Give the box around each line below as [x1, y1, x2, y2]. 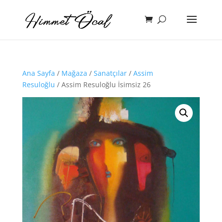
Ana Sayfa [22, 68, 55, 78]
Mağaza [61, 68, 87, 78]
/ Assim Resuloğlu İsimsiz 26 [55, 80, 151, 89]
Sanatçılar [93, 68, 127, 78]
